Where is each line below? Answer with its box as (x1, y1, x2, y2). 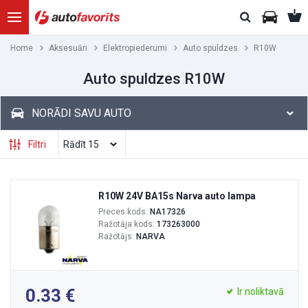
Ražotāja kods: (98, 219, 157, 229)
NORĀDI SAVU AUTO (32, 107, 131, 120)
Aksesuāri (49, 43, 87, 53)
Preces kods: (98, 207, 150, 217)
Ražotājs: (98, 232, 136, 241)
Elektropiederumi (103, 43, 167, 53)
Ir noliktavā (237, 286, 284, 297)
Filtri (28, 139, 46, 150)
